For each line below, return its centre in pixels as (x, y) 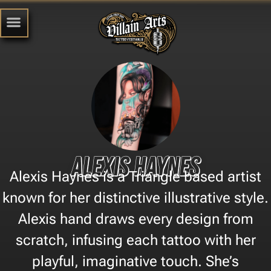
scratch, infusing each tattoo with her (135, 240)
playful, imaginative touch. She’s (135, 261)
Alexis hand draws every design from (135, 219)
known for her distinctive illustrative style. (135, 198)
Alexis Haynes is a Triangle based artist (135, 176)
